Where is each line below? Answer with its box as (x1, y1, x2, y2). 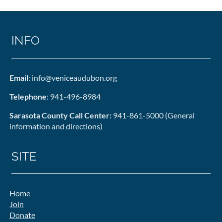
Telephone (9, 91, 47, 101)
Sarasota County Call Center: (9, 110, 111, 120)
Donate (9, 210, 35, 220)
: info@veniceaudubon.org (28, 72, 117, 82)
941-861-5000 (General (111, 110, 195, 120)
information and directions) (9, 121, 103, 131)
